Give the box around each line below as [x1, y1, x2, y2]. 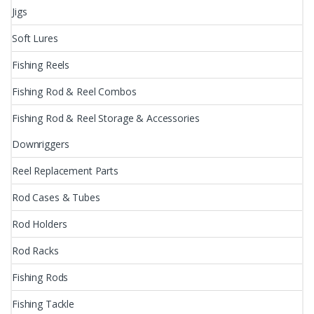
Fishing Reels [12, 57, 70, 71]
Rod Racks [12, 243, 59, 257]
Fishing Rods [12, 270, 69, 284]
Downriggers [12, 137, 69, 151]
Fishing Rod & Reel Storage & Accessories [12, 111, 200, 125]
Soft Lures [12, 31, 58, 45]
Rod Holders [12, 217, 67, 231]
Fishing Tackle [12, 296, 75, 310]
